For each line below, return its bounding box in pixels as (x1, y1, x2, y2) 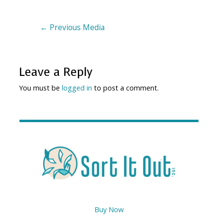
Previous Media (47, 22, 105, 33)
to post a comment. (92, 83, 159, 93)
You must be (19, 83, 62, 93)
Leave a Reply (19, 64, 93, 80)
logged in (62, 83, 92, 93)
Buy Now (94, 204, 124, 214)
